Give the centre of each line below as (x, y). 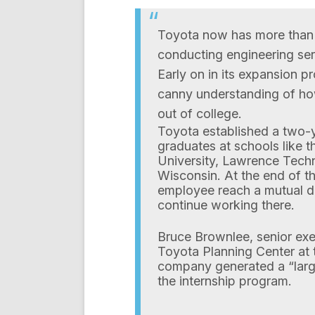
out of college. (199, 114)
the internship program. (224, 281)
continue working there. (226, 205)
